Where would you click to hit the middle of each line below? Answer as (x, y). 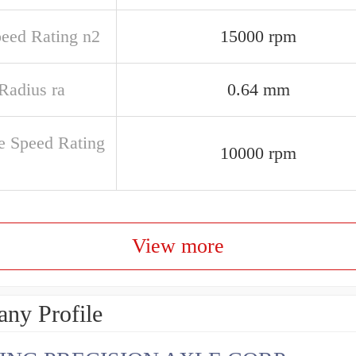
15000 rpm (258, 36)
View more (178, 246)
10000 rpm (258, 153)
